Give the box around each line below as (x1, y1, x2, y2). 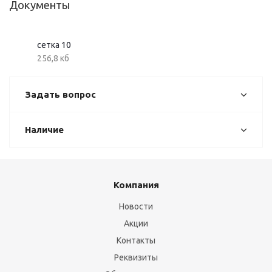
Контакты (117, 236, 155, 245)
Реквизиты (114, 253, 158, 262)
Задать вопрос (25, 89, 96, 100)
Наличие (25, 124, 64, 135)
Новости (119, 202, 153, 211)
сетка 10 (37, 40, 71, 50)
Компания (113, 180, 159, 190)
